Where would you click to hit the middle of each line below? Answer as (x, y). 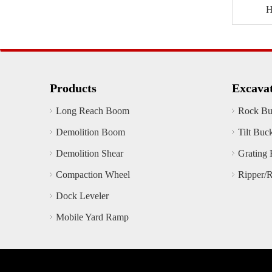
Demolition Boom (90, 132)
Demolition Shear (90, 153)
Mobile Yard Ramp (92, 217)
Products (73, 88)
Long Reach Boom (93, 111)
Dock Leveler (82, 196)
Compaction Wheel (93, 175)
